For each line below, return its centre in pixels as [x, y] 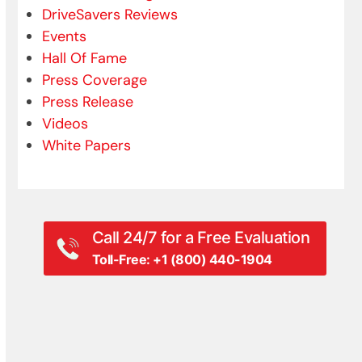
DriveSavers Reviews [110, 14]
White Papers [87, 145]
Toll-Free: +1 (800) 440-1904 [182, 259]
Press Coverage [95, 80]
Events [65, 36]
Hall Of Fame [85, 58]
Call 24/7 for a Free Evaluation [201, 237]
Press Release [88, 101]
